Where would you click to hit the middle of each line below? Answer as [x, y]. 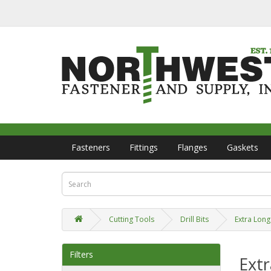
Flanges [192, 147]
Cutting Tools [132, 219]
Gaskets [243, 147]
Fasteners [91, 147]
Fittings [144, 147]
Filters [81, 254]
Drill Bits [194, 219]
